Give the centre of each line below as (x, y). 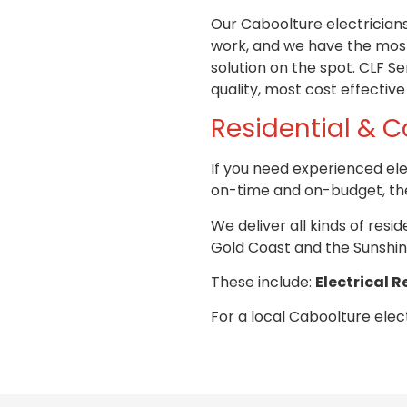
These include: (263, 282)
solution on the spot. (283, 67)
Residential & (297, 129)
